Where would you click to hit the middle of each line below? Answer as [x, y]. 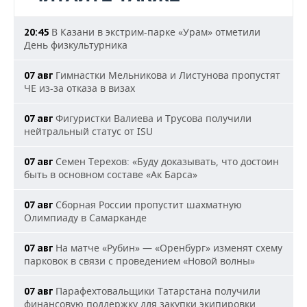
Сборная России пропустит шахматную [147, 205]
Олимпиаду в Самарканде [85, 218]
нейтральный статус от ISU [88, 131]
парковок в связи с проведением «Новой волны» [139, 261]
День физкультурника [76, 45]
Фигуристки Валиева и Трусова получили [152, 118]
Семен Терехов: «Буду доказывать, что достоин [166, 161]
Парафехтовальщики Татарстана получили [157, 291]
